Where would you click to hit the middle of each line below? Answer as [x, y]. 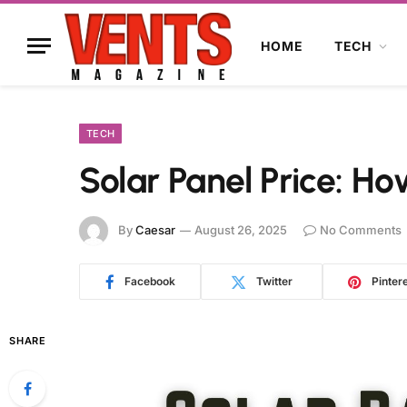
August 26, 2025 [241, 229]
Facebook [149, 281]
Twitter [274, 281]
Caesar [155, 229]
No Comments [361, 229]
